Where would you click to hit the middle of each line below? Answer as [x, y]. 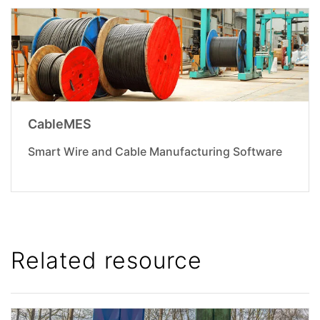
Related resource [106, 261]
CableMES [59, 124]
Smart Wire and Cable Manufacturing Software [155, 152]
